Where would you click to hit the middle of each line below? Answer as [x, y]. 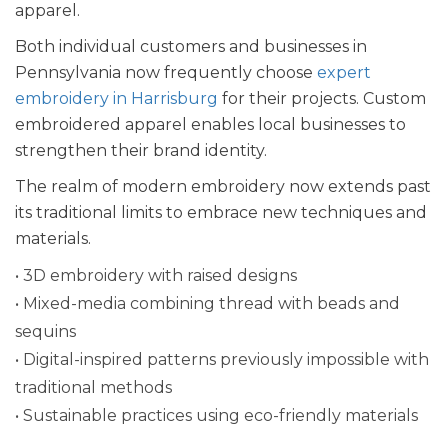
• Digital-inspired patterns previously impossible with [222, 359]
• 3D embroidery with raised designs [156, 275]
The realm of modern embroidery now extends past [223, 186]
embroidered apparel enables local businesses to [210, 124]
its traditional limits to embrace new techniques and [221, 212]
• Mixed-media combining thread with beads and [207, 303]
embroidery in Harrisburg [116, 98]
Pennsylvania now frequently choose [166, 72]
